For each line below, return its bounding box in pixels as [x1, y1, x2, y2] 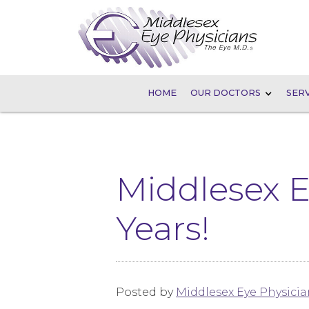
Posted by [116, 286, 176, 299]
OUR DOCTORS [190, 88, 261, 99]
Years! [116, 208, 210, 248]
